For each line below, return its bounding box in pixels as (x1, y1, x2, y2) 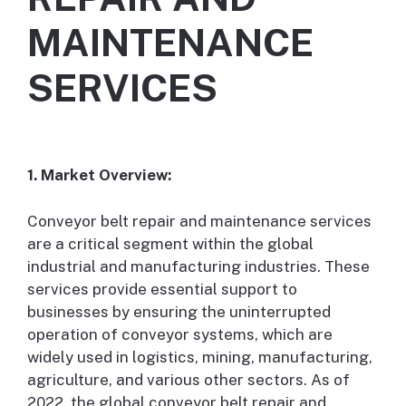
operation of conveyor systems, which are (27, 324, 333, 343)
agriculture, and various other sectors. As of (27, 370, 350, 389)
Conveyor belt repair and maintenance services (27, 211, 372, 230)
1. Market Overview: (27, 166, 171, 185)
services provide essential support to (27, 279, 297, 298)
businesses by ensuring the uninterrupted (27, 302, 331, 321)
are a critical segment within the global (27, 234, 314, 253)
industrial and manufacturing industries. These (27, 256, 370, 275)
